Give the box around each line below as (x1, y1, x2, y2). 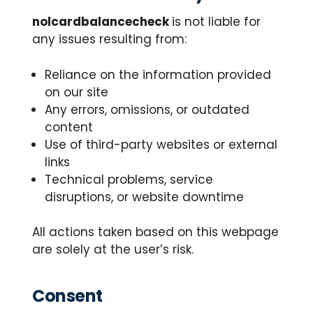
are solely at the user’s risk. (32, 241, 194, 258)
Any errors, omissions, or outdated (45, 101, 249, 118)
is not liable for (172, 13, 261, 30)
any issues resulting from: (32, 31, 187, 48)
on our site (45, 83, 108, 101)
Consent (32, 284, 103, 307)
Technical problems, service (45, 170, 213, 188)
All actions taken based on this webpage (32, 224, 279, 240)
